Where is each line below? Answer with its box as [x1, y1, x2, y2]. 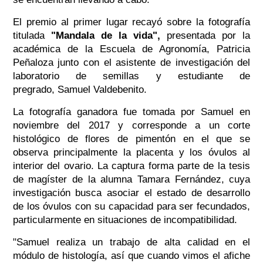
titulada [12, 30, 51, 42]
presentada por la [160, 30, 251, 42]
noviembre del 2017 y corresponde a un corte [12, 120, 251, 131]
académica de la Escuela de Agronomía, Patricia [12, 43, 251, 55]
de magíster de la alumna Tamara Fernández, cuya [12, 174, 251, 186]
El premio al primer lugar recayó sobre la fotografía [12, 16, 251, 28]
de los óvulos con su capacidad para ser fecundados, [12, 201, 251, 213]
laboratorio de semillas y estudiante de [12, 70, 251, 82]
